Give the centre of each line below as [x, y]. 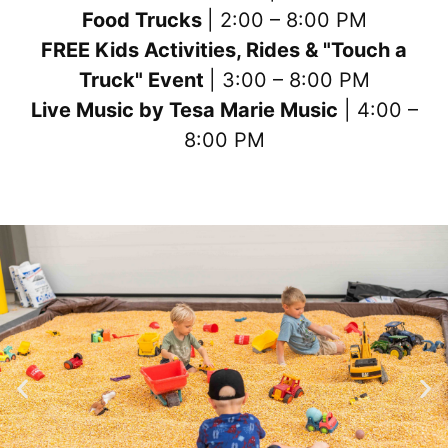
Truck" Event [143, 79]
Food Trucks [144, 19]
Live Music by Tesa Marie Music [184, 109]
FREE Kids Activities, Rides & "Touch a [224, 49]
